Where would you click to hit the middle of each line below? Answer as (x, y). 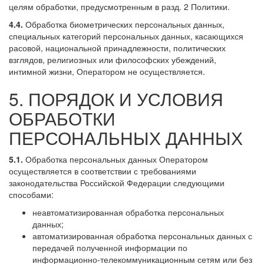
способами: (31, 194)
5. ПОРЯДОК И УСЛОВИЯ (116, 98)
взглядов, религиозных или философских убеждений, (113, 59)
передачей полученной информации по (110, 247)
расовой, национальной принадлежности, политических (117, 47)
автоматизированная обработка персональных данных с (142, 235)
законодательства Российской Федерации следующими (117, 182)
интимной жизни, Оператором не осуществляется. (107, 71)
